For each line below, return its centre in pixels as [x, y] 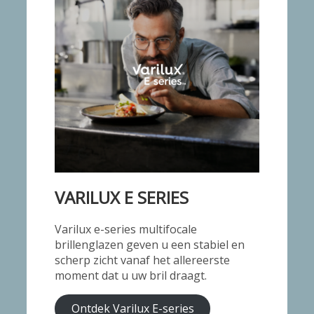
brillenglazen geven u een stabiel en [150, 244]
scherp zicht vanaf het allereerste [143, 260]
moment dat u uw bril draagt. [131, 275]
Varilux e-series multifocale [126, 229]
